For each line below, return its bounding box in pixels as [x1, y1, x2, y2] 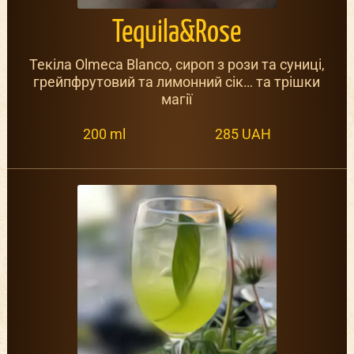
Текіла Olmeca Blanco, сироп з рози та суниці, [28, 56, 325, 73]
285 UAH [214, 125, 271, 142]
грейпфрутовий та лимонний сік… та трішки [33, 73, 321, 91]
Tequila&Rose [112, 19, 242, 49]
